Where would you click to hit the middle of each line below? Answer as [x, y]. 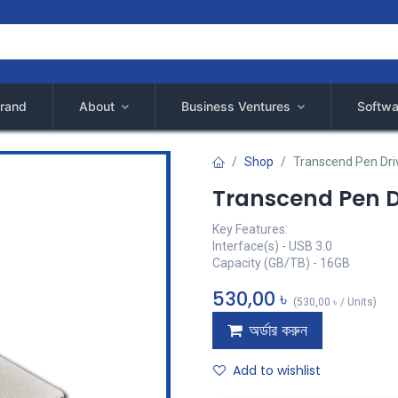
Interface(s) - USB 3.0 [272, 246]
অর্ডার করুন [278, 330]
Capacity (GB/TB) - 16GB [281, 263]
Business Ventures [235, 106]
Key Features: [250, 229]
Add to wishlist [277, 370]
